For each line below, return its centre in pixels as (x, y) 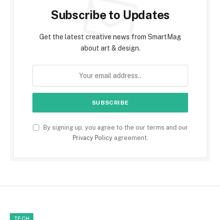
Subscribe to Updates (110, 14)
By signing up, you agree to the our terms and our (115, 127)
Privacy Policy (92, 137)
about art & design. (110, 48)
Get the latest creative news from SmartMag (110, 37)
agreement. (130, 137)
